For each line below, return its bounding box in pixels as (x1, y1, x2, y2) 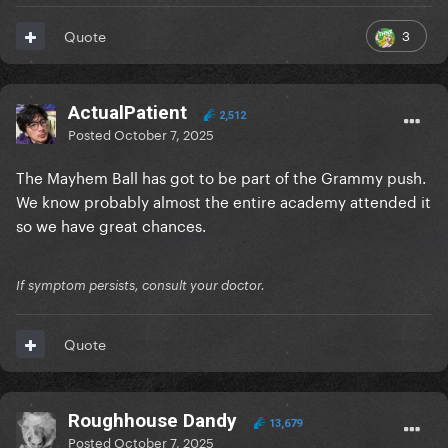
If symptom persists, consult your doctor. (16, 277, 265, 294)
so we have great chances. (16, 212, 210, 237)
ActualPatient (68, 101, 187, 125)
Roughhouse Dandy (68, 409, 237, 433)
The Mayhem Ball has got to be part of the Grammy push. (16, 164, 426, 189)
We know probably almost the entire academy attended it (16, 188, 431, 213)
